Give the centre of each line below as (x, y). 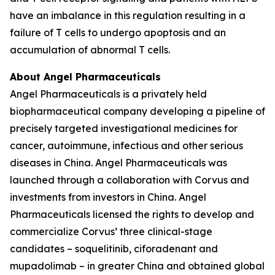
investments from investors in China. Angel (108, 197)
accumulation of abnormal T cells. (90, 50)
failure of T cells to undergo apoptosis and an (118, 33)
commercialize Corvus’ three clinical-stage (111, 231)
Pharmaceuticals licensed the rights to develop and (132, 214)
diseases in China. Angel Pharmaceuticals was (118, 163)
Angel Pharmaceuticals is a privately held (108, 94)
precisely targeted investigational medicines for (124, 128)
